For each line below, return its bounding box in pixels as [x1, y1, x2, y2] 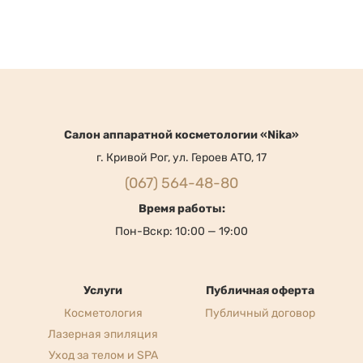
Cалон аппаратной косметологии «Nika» [64, 114, 299, 129]
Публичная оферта [206, 270, 314, 284]
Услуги [83, 270, 122, 284]
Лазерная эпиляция [48, 314, 158, 328]
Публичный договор [205, 293, 315, 307]
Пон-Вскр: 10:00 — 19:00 [115, 211, 248, 225]
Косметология [63, 293, 143, 307]
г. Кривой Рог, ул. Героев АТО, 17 [96, 137, 267, 152]
